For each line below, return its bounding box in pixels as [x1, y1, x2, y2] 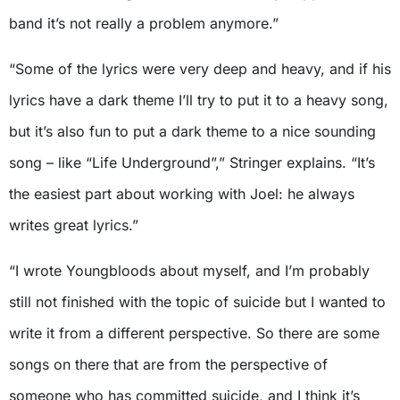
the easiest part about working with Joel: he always [9, 184, 354, 203]
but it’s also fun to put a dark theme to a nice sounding [9, 121, 376, 140]
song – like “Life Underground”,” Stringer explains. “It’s [9, 153, 375, 171]
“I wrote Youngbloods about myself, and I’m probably [9, 261, 370, 279]
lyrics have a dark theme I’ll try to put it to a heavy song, [9, 90, 388, 109]
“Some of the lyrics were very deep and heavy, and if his [9, 59, 391, 78]
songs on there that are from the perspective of [9, 354, 328, 373]
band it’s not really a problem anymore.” [9, 13, 279, 32]
